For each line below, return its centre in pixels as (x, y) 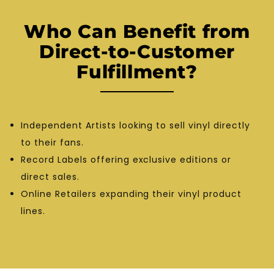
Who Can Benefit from (137, 31)
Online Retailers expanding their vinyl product (131, 194)
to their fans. (52, 142)
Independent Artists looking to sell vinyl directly (136, 125)
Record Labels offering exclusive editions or (126, 159)
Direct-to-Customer (137, 51)
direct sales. (50, 176)
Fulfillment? (137, 72)
